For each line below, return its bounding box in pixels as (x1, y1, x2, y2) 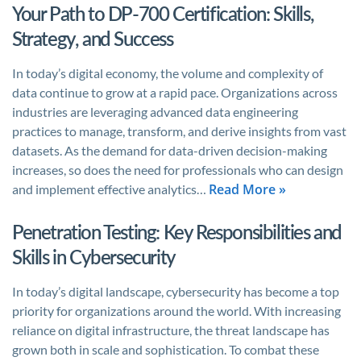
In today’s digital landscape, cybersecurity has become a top (12, 284, 339, 299)
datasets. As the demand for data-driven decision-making (12, 143, 327, 158)
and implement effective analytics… (12, 181, 209, 197)
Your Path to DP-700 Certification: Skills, (12, 2, 314, 25)
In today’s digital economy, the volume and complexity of (12, 65, 323, 81)
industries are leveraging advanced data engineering (12, 104, 298, 119)
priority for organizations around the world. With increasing (12, 303, 341, 318)
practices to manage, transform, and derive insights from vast (12, 123, 346, 139)
